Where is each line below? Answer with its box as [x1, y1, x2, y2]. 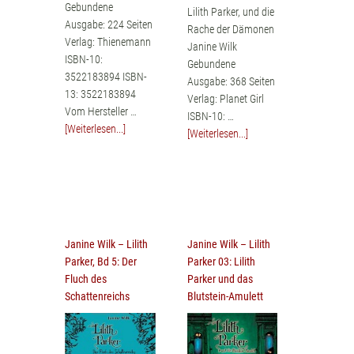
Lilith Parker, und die [186, 6, 274, 19]
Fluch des [65, 273, 107, 286]
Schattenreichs [65, 290, 130, 303]
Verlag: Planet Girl [186, 92, 264, 106]
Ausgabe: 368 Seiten [186, 75, 275, 88]
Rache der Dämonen [186, 23, 274, 36]
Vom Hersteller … [65, 105, 137, 119]
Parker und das [186, 273, 253, 286]
